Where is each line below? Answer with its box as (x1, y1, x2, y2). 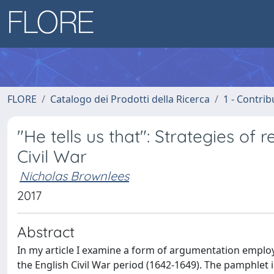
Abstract (17, 223, 75, 241)
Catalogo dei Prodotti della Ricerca (50, 92, 210, 106)
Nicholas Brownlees (20, 168, 129, 183)
